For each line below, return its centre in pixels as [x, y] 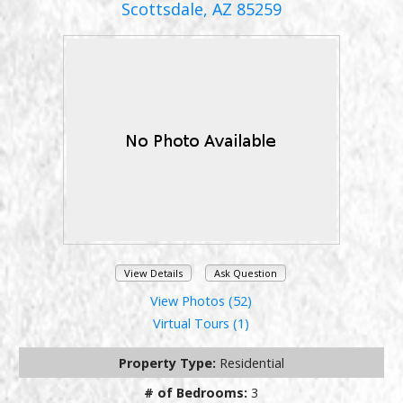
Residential [251, 363]
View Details [154, 273]
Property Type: [169, 363]
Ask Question [245, 273]
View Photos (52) [201, 301]
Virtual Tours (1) [201, 324]
